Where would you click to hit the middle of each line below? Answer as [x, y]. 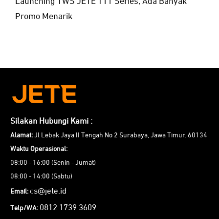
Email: [19, 192]
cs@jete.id [48, 191]
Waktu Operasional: [39, 149]
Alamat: [22, 135]
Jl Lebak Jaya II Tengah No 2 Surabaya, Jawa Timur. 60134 [120, 135]
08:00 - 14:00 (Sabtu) [41, 176]
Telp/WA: [24, 208]
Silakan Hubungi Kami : [51, 121]
